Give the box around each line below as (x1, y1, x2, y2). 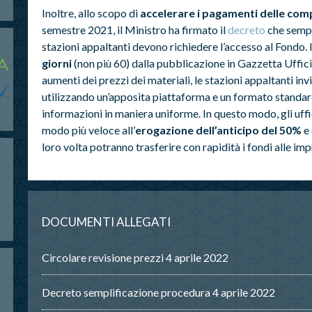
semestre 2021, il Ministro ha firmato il (41, 22, 228, 36)
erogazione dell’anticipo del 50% (134, 123, 302, 136)
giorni (41, 56, 72, 70)
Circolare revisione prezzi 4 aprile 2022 (41, 250, 228, 264)
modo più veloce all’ (41, 123, 135, 136)
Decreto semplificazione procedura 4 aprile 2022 (41, 285, 275, 299)
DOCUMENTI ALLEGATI (41, 214, 171, 229)
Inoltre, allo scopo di (41, 6, 140, 19)
